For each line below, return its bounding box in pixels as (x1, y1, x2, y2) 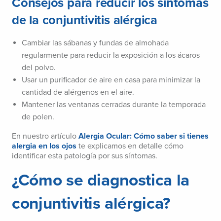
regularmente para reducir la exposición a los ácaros (22, 50, 200, 61)
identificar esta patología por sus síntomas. (12, 151, 157, 161)
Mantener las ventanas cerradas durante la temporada (22, 100, 206, 110)
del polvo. (22, 63, 56, 73)
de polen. (22, 112, 54, 122)
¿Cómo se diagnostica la (12, 170, 189, 191)
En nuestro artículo (12, 131, 78, 142)
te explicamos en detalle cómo (76, 141, 184, 151)
